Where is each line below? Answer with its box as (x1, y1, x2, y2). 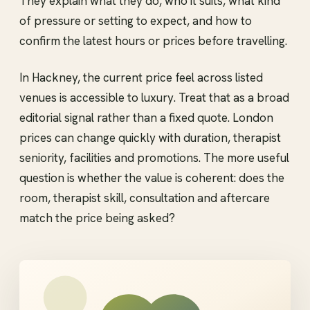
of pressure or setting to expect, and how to (19, 12, 252, 28)
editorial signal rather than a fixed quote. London (19, 109, 273, 125)
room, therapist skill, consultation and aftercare (19, 190, 270, 206)
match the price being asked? (19, 210, 175, 226)
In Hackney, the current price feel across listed (19, 69, 263, 85)
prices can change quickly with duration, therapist (19, 129, 281, 145)
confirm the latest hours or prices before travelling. (19, 33, 287, 48)
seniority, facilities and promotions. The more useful (19, 149, 289, 165)
